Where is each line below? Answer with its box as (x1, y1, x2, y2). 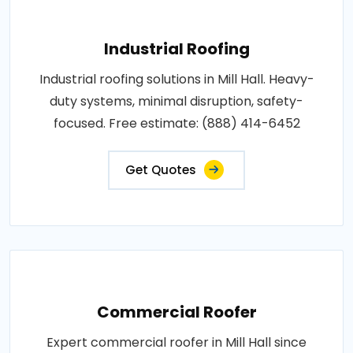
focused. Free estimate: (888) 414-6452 (53, 113, 300, 132)
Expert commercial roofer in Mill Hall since (46, 333, 307, 351)
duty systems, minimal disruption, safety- (50, 91, 303, 110)
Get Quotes (125, 161, 196, 178)
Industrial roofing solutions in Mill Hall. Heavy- (39, 69, 314, 88)
